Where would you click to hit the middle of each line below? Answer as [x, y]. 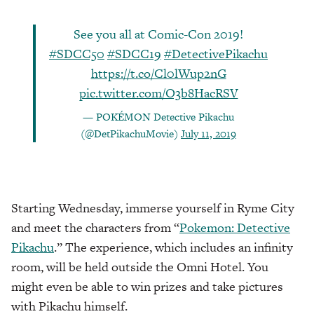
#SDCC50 [77, 54]
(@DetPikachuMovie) [131, 134]
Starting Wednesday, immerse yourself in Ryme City [153, 208]
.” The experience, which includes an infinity [173, 247]
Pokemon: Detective [235, 228]
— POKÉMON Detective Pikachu [158, 117]
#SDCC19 [134, 54]
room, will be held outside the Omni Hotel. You [140, 267]
